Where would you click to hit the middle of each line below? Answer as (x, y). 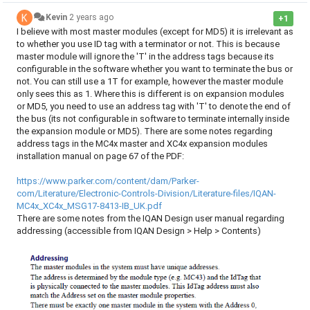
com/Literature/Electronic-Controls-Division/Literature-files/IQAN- (146, 193)
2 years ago (92, 17)
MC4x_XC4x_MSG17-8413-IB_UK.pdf (89, 206)
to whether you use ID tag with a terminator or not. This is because (148, 44)
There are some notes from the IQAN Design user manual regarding (151, 218)
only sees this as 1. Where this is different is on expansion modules (151, 94)
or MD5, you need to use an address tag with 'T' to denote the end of (154, 106)
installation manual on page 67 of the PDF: (100, 156)
